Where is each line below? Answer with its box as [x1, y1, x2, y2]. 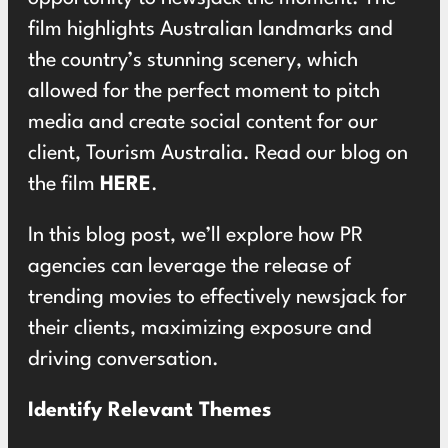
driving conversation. [28, 350, 219, 370]
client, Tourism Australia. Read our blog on [28, 144, 408, 164]
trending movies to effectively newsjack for [28, 288, 407, 308]
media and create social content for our [28, 113, 378, 133]
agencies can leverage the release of [28, 257, 351, 277]
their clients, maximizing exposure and [28, 319, 372, 339]
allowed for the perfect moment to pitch [28, 82, 380, 102]
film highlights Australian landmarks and [28, 20, 393, 40]
